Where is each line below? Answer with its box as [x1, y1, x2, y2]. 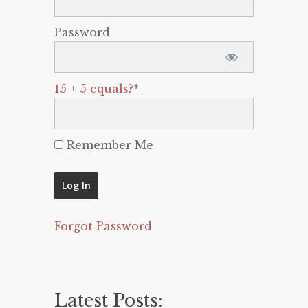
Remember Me [63, 138, 153, 152]
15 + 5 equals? [54, 82, 133, 96]
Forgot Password [54, 219, 152, 233]
